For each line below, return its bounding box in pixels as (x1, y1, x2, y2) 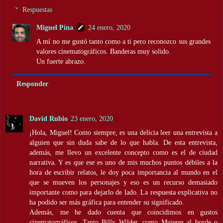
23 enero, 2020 (71, 114, 113, 123)
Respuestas (22, 5, 53, 13)
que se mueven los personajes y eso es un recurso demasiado (29, 178, 218, 187)
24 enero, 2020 (88, 23, 131, 31)
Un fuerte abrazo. (36, 57, 86, 65)
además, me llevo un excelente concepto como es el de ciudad (29, 148, 218, 157)
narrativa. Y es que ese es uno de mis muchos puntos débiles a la (29, 158, 218, 167)
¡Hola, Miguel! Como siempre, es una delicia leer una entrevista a (29, 128, 218, 137)
